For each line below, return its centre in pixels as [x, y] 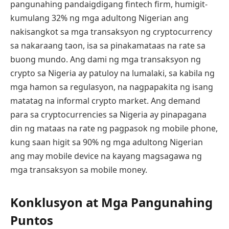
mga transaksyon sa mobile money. [79, 169]
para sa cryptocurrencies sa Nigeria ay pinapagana [108, 114]
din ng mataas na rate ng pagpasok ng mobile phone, [114, 128]
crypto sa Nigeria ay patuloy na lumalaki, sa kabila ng [112, 73]
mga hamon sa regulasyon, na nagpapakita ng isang [112, 87]
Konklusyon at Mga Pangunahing [111, 202]
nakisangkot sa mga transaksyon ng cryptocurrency [111, 31]
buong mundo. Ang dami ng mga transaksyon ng [106, 59]
